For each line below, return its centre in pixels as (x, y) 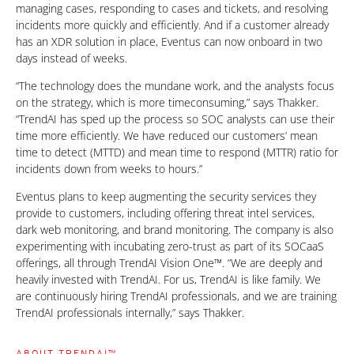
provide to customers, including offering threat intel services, (165, 213)
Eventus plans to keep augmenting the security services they (166, 197)
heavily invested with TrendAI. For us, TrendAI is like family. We (168, 280)
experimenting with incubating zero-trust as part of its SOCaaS (170, 247)
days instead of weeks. (72, 58)
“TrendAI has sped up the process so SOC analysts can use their (175, 119)
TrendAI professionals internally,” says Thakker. (130, 313)
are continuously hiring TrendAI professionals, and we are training (176, 296)
